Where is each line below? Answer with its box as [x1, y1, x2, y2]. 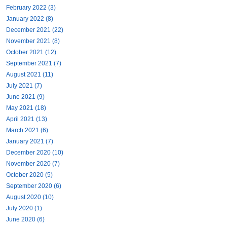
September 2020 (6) [6, 182, 61, 190]
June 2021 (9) [6, 93, 45, 100]
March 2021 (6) [6, 126, 48, 134]
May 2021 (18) [6, 104, 46, 111]
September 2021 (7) [6, 59, 61, 67]
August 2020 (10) [6, 193, 54, 201]
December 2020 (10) [6, 148, 63, 156]
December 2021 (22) [6, 26, 63, 33]
